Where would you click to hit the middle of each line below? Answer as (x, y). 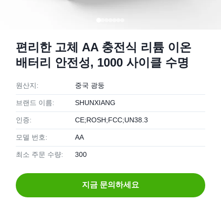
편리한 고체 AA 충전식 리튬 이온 (104, 47)
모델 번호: (32, 137)
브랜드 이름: (35, 103)
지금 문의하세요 (110, 185)
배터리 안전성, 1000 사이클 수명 (102, 62)
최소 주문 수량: (39, 154)
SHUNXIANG (95, 103)
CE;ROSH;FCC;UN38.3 (111, 120)
